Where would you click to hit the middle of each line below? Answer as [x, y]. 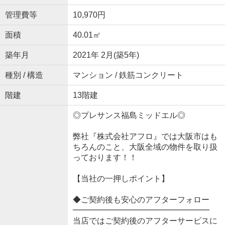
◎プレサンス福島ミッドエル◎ [129, 116]
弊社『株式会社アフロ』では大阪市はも [145, 137]
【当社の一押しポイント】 [121, 179]
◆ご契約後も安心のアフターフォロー [141, 200]
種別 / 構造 [24, 75]
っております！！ [105, 158]
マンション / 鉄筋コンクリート [128, 75]
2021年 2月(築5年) [106, 55]
